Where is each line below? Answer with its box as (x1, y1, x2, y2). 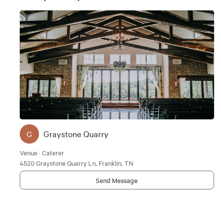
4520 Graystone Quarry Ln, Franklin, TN (20, 158, 133, 167)
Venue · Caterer (20, 147, 64, 157)
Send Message (96, 175, 138, 184)
